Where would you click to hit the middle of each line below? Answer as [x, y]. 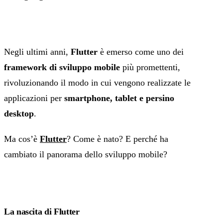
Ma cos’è [22, 139]
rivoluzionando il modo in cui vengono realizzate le [97, 83]
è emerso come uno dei [141, 52]
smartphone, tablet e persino [119, 98]
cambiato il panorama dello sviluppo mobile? [86, 155]
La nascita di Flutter [42, 212]
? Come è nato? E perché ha [117, 139]
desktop [19, 114]
